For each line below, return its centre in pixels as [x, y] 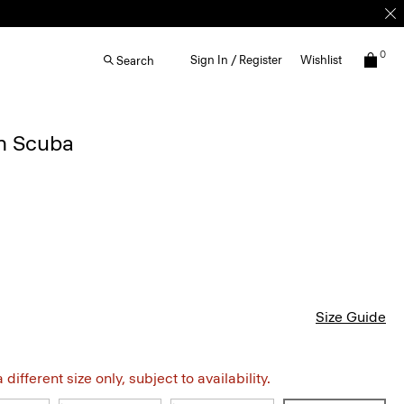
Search [135, 60]
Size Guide [351, 317]
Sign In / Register [236, 60]
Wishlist [321, 60]
